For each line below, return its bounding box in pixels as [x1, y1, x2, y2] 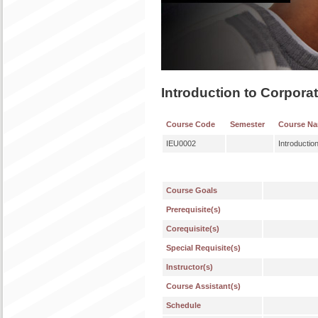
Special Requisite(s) [166, 243, 241, 252]
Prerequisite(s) [166, 205, 221, 214]
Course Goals [166, 186, 217, 194]
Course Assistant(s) [166, 282, 241, 290]
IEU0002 [166, 139, 196, 148]
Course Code [166, 120, 215, 128]
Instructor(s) [166, 263, 213, 271]
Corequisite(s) [166, 224, 219, 233]
